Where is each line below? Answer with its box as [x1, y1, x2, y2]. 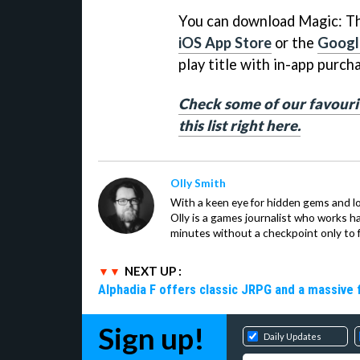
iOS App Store [178, 33, 272, 51]
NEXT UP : [125, 263, 182, 278]
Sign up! [98, 320, 205, 356]
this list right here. [178, 116, 301, 134]
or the [272, 33, 317, 51]
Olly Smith [170, 175, 226, 190]
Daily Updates [264, 330, 321, 342]
